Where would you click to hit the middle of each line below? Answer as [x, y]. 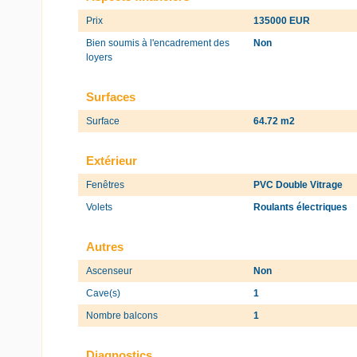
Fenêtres [105, 184]
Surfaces [111, 96]
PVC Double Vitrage [298, 184]
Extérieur [112, 160]
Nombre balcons [122, 315]
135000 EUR [282, 20]
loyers [99, 57]
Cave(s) [103, 293]
